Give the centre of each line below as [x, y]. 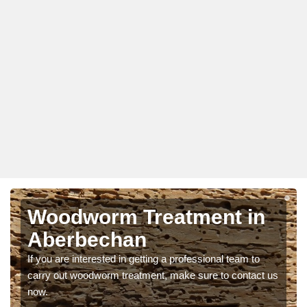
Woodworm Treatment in [146, 217]
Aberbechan [87, 239]
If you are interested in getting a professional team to [144, 258]
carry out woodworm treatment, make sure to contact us [153, 275]
